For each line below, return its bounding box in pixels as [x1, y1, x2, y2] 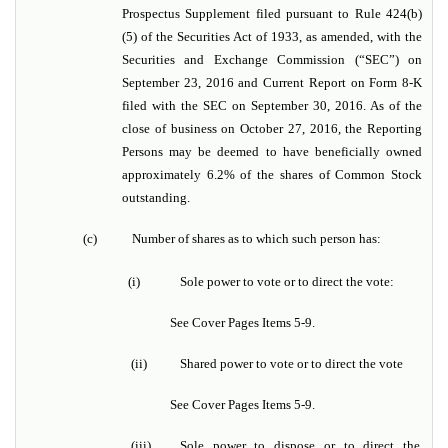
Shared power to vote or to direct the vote [180, 356, 403, 372]
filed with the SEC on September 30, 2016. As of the [122, 98, 422, 114]
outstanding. [122, 190, 190, 206]
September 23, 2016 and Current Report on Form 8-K [122, 75, 422, 91]
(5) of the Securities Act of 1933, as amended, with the [122, 29, 422, 45]
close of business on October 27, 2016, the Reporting [122, 121, 422, 137]
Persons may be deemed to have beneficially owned [122, 144, 422, 160]
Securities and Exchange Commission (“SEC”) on [122, 52, 422, 68]
